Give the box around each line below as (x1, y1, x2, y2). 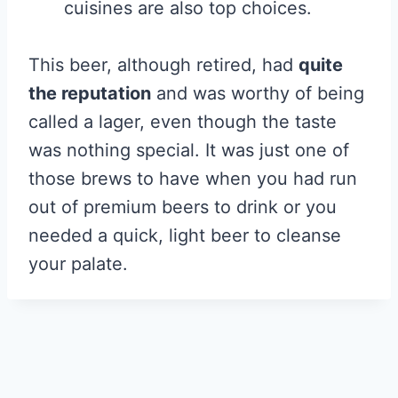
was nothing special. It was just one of (28, 139, 349, 162)
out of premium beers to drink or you (28, 196, 337, 219)
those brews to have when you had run (28, 168, 357, 190)
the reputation (28, 83, 151, 105)
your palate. (28, 253, 128, 275)
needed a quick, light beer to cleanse (28, 225, 341, 247)
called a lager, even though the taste (28, 111, 337, 133)
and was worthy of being (151, 83, 364, 105)
